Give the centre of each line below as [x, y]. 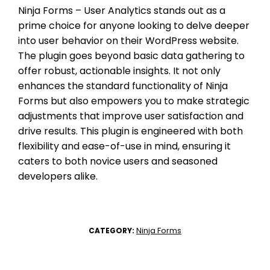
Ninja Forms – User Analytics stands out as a [122, 10]
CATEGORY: [112, 230]
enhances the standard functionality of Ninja [123, 86]
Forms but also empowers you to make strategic [134, 101]
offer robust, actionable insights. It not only [119, 71]
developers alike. [58, 176]
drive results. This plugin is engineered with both [130, 131]
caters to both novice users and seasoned [118, 161]
